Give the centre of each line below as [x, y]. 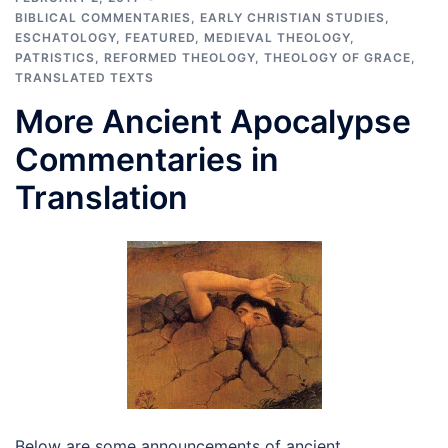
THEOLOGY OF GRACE [337, 57]
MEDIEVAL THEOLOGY [277, 37]
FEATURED [160, 37]
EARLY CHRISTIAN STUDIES [292, 17]
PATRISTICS [55, 57]
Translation [101, 197]
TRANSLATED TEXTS [84, 77]
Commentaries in [147, 159]
